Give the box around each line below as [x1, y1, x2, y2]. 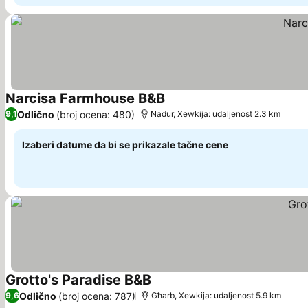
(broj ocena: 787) [58, 289, 135, 302]
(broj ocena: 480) [56, 108, 135, 120]
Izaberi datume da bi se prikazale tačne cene [22, 139, 228, 151]
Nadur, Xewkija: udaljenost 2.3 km [151, 109, 280, 119]
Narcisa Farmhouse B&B [5, 90, 165, 107]
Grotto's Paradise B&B [5, 272, 151, 288]
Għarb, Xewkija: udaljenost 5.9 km [151, 290, 281, 300]
